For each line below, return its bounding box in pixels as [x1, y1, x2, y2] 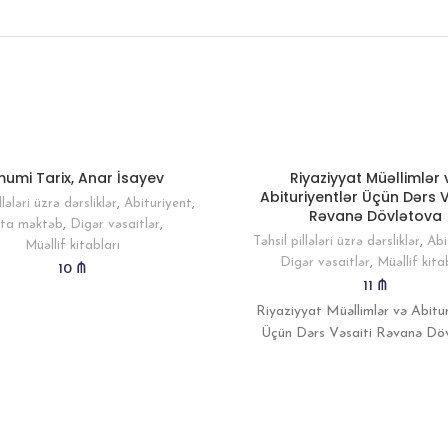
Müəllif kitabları [25, 239, 120, 252]
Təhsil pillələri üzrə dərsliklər [253, 235, 420, 248]
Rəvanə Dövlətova [309, 206, 442, 226]
